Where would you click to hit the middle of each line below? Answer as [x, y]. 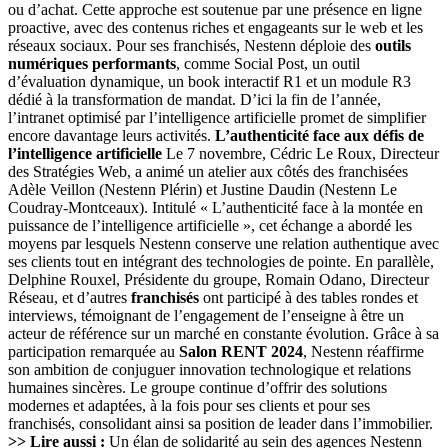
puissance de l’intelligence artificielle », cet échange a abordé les [210, 226]
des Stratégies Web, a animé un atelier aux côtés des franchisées [208, 172]
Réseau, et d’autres [69, 298]
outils [393, 46]
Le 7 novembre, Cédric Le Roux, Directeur [300, 154]
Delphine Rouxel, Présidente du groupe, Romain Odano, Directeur [218, 280]
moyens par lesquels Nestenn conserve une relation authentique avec [223, 244]
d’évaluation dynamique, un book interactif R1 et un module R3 [209, 82]
